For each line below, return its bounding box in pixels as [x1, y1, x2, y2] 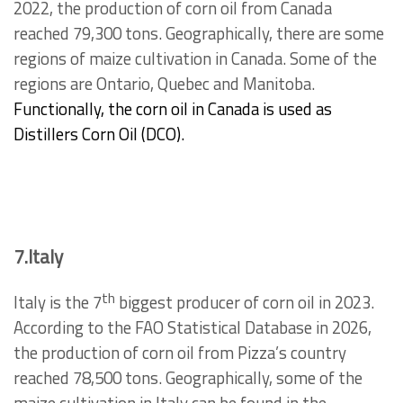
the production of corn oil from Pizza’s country [13, 340, 346, 366]
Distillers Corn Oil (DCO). [13, 121, 184, 148]
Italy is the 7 [13, 290, 102, 316]
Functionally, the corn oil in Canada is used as [13, 96, 332, 122]
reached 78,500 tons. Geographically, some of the [13, 365, 363, 391]
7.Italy [13, 242, 63, 272]
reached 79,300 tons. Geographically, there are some [13, 21, 384, 47]
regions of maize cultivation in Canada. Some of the [13, 46, 377, 72]
